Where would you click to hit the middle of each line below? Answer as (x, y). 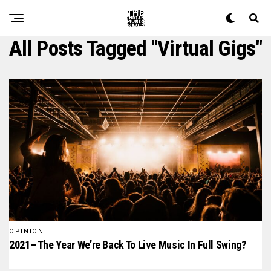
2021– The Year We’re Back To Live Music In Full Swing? (128, 244)
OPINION (27, 231)
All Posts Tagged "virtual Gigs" (135, 48)
